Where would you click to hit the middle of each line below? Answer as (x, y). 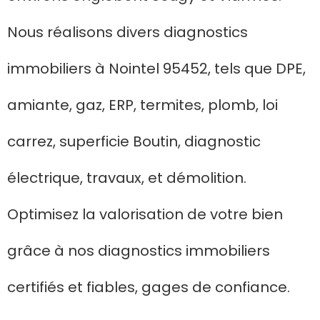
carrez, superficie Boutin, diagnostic (134, 142)
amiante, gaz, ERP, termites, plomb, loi (142, 105)
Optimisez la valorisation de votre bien (145, 215)
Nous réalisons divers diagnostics (127, 32)
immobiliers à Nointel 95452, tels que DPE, (156, 69)
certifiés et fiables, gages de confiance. (149, 287)
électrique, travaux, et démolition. (127, 178)
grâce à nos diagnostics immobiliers (139, 251)
